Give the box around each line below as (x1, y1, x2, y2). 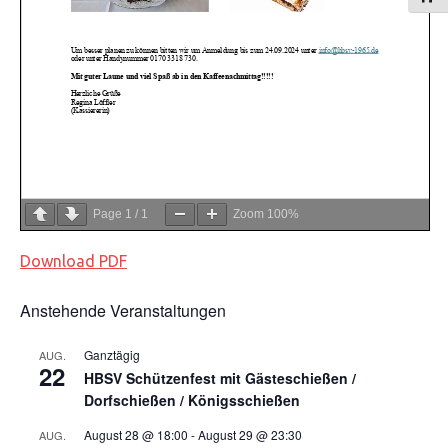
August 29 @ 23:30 (198, 425, 302, 443)
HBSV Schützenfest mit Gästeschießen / (84, 367, 356, 388)
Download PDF (20, 251, 127, 270)
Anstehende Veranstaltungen (20, 298, 226, 322)
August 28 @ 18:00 (84, 425, 188, 443)
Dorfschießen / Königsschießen (84, 389, 300, 410)
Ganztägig (84, 345, 140, 363)
